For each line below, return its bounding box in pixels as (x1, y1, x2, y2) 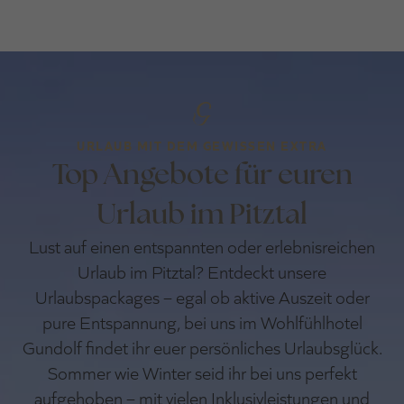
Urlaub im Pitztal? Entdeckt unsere (78, 259, 326, 283)
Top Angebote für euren (51, 153, 353, 193)
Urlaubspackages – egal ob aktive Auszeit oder (34, 284, 370, 308)
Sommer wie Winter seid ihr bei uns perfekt (47, 360, 357, 384)
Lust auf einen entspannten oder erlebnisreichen (29, 234, 375, 258)
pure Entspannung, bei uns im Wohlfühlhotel (41, 309, 363, 334)
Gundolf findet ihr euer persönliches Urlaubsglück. (22, 335, 382, 359)
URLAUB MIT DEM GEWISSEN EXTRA (77, 135, 327, 154)
